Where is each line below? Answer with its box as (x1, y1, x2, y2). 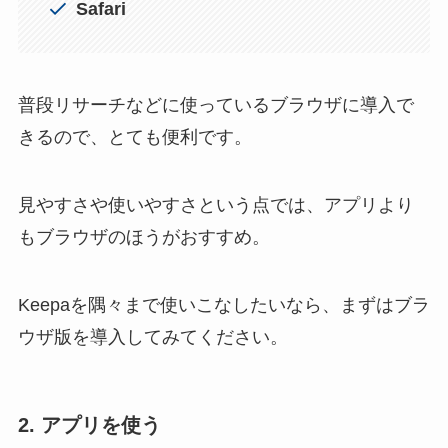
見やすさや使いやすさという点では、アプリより (17, 194, 414, 215)
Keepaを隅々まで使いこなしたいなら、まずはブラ (17, 294, 430, 315)
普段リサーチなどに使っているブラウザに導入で (17, 94, 414, 115)
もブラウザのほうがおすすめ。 (17, 226, 270, 247)
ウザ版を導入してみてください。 (17, 326, 288, 347)
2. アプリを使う (17, 413, 161, 436)
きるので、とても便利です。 (17, 126, 252, 147)
